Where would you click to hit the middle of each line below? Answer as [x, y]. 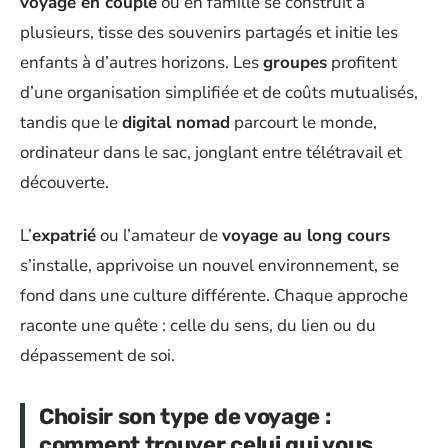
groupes [295, 63]
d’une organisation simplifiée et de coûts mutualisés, [219, 93]
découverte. [64, 183]
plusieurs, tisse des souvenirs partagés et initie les [209, 33]
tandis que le [71, 123]
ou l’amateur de [159, 235]
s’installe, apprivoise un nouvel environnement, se [209, 265]
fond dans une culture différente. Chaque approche [214, 295]
